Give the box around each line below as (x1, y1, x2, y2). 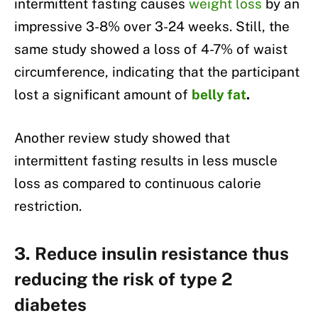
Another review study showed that (14, 130, 230, 146)
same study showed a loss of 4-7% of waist (14, 40, 287, 57)
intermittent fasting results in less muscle (14, 153, 278, 169)
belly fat (192, 86, 246, 102)
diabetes (14, 295, 87, 315)
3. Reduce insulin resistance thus (14, 243, 289, 264)
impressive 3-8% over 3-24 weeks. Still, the (14, 18, 290, 34)
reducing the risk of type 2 (14, 269, 233, 290)
